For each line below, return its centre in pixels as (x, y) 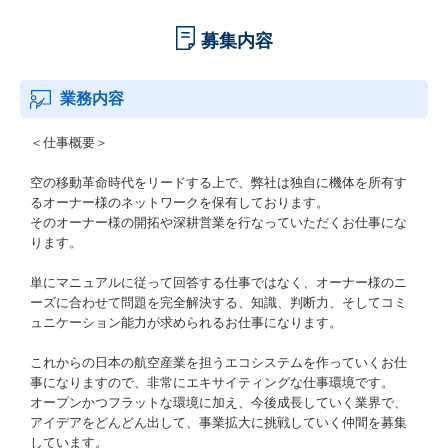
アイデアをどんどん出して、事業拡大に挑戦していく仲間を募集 (218, 422)
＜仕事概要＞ (69, 142)
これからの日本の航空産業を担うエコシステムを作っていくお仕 (218, 362)
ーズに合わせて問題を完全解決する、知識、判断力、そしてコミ (218, 302)
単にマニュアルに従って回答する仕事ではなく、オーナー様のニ (218, 282)
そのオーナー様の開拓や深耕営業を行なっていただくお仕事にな (218, 222)
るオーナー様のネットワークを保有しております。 (179, 202)
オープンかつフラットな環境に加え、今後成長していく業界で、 (218, 402)
